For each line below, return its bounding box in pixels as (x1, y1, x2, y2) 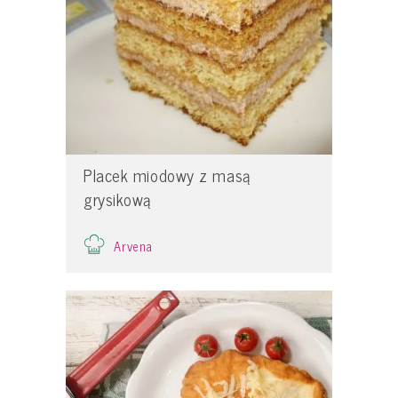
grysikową (84, 186, 151, 212)
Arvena (114, 235, 154, 257)
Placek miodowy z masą (84, 162, 251, 188)
